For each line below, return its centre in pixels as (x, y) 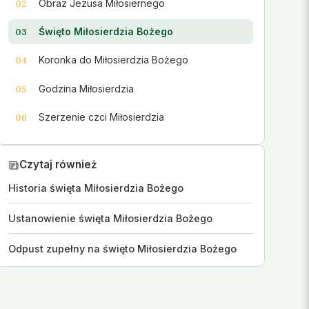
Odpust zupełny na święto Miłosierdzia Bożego (122, 249)
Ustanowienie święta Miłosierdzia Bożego (110, 219)
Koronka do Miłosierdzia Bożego (114, 60)
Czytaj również (58, 165)
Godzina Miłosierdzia (87, 88)
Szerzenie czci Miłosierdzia (102, 117)
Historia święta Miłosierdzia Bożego (96, 188)
